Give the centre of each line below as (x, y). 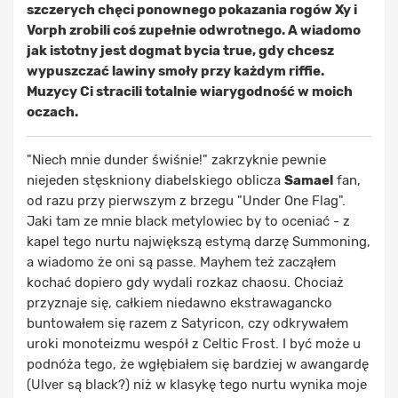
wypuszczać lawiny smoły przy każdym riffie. (175, 71)
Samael (309, 180)
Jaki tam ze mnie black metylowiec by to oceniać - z (188, 221)
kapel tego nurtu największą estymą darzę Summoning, (199, 242)
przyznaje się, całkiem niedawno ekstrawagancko (179, 303)
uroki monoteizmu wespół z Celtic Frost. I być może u (194, 344)
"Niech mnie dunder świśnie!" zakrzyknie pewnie (176, 160)
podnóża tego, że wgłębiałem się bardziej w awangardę (198, 364)
